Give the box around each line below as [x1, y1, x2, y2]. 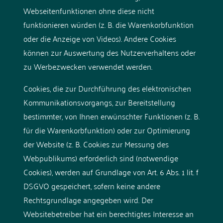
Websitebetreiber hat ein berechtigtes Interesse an [23, 206, 194, 221]
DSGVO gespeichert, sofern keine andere [23, 178, 160, 193]
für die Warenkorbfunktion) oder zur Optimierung [23, 122, 190, 137]
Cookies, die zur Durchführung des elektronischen [23, 81, 191, 95]
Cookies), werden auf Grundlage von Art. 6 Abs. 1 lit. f [23, 164, 199, 179]
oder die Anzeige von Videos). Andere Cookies [23, 31, 176, 45]
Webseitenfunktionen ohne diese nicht [23, 3, 154, 17]
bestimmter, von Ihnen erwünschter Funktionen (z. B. [23, 109, 200, 123]
